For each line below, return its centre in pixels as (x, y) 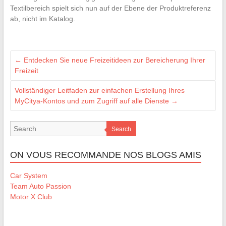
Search (121, 129)
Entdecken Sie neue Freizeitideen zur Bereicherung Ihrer (113, 60)
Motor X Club (31, 197)
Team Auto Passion (40, 186)
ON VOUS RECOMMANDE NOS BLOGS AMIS (105, 155)
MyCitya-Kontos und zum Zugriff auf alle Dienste (93, 101)
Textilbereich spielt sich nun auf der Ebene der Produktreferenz (110, 8)
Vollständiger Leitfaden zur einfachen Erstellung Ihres (99, 91)
